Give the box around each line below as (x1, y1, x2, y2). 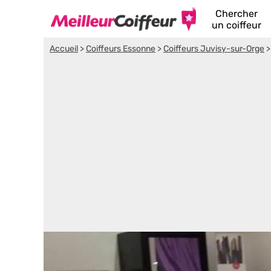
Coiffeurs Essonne (86, 44, 155, 54)
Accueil (50, 44, 78, 54)
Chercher (215, 8, 258, 19)
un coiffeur (212, 19, 261, 31)
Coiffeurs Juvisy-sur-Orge (163, 44, 264, 54)
